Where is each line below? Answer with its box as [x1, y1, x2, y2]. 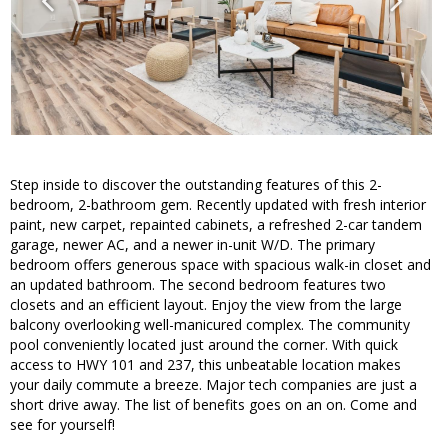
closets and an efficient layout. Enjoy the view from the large [10, 295, 402, 315]
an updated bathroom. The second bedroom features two [10, 275, 386, 295]
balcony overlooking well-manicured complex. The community [10, 315, 410, 335]
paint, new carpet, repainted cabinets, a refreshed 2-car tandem [10, 215, 422, 235]
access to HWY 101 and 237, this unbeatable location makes [10, 355, 401, 375]
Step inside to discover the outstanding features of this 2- [10, 175, 382, 195]
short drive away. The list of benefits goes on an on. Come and [10, 395, 417, 415]
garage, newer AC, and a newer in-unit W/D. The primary [10, 235, 375, 255]
